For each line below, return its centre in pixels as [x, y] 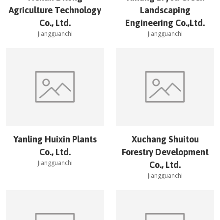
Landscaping [165, 10]
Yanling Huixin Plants [55, 139]
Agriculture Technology [55, 10]
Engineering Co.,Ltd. [165, 23]
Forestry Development [165, 152]
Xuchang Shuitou [165, 139]
